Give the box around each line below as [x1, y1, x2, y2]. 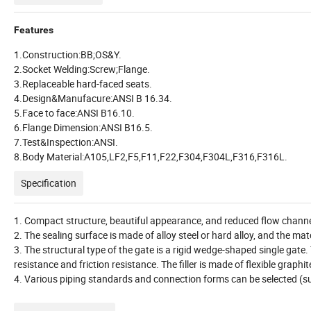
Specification [21, 176, 76, 190]
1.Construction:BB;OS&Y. [14, 48, 121, 62]
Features [14, 24, 53, 36]
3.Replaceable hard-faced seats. [14, 77, 152, 91]
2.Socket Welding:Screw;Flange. [14, 62, 150, 76]
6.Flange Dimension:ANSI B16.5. [14, 121, 153, 135]
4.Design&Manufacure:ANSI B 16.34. [14, 92, 172, 106]
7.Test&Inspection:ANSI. [14, 135, 118, 149]
